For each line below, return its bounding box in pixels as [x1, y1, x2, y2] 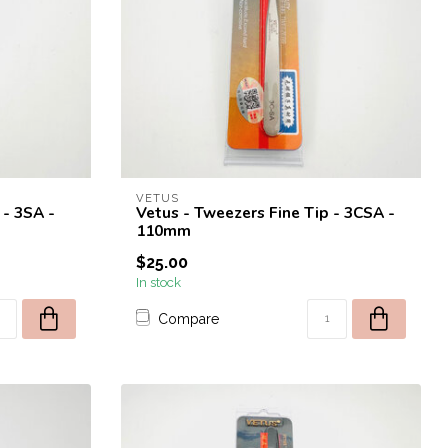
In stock [136, 274, 181, 290]
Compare [158, 310, 219, 327]
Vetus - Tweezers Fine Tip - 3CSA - [136, 202, 395, 223]
